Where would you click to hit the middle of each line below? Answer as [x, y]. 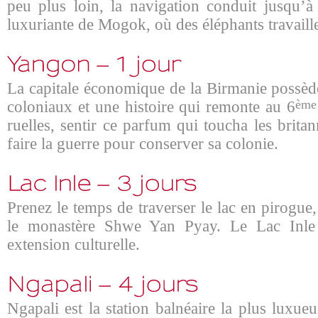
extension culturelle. [73, 244]
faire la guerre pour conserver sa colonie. [145, 143]
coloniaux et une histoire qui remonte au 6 [151, 106]
